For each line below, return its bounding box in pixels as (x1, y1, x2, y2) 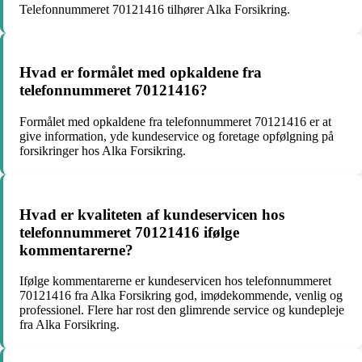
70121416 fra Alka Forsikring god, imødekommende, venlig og (19, 288, 343, 303)
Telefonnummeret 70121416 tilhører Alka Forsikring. (19, 2, 290, 16)
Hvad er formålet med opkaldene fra (19, 64, 262, 82)
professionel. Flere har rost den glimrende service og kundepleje (19, 303, 344, 318)
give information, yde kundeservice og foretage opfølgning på (19, 129, 334, 144)
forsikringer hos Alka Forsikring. (19, 144, 186, 158)
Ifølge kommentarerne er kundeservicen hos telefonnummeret (19, 274, 331, 288)
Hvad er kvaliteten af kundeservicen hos (19, 205, 284, 223)
